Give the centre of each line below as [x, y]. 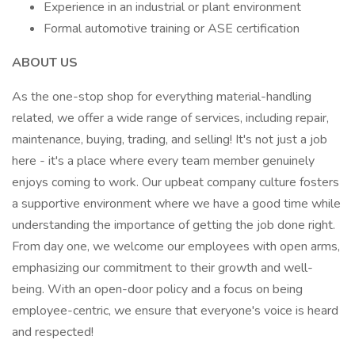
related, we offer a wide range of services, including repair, [170, 118]
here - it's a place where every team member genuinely [163, 161]
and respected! [53, 332]
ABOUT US [45, 63]
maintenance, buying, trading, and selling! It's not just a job [170, 139]
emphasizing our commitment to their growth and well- [162, 268]
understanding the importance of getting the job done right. [174, 225]
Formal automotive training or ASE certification [172, 29]
